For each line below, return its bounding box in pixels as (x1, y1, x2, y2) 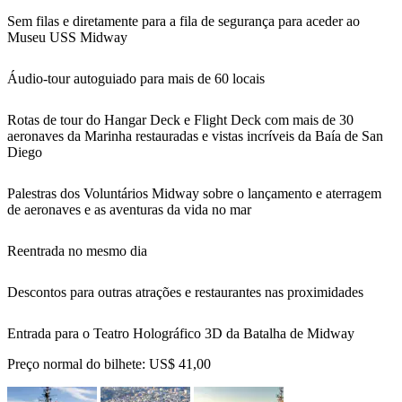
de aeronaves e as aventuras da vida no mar (7, 201, 251, 217)
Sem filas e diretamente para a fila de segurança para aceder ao (7, 13, 360, 29)
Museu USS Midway (7, 29, 127, 45)
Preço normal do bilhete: (7, 355, 149, 371)
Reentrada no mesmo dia (7, 242, 147, 258)
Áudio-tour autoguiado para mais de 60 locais (7, 70, 265, 86)
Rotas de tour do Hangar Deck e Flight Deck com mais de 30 (7, 111, 354, 127)
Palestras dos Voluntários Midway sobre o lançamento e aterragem (7, 185, 381, 201)
